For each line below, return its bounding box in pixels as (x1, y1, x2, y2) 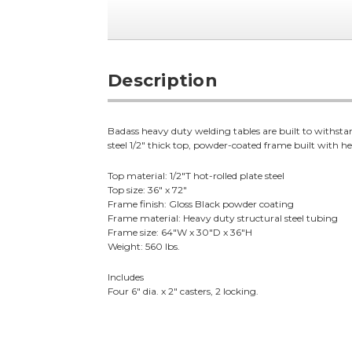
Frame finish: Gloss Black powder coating (108, 198, 295, 211)
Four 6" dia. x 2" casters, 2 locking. (108, 285, 259, 298)
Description (108, 70, 218, 92)
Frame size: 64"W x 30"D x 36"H (108, 226, 253, 239)
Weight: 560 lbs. (108, 240, 181, 253)
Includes (108, 271, 145, 284)
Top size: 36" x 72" (108, 184, 188, 196)
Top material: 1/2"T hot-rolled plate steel (108, 170, 285, 182)
